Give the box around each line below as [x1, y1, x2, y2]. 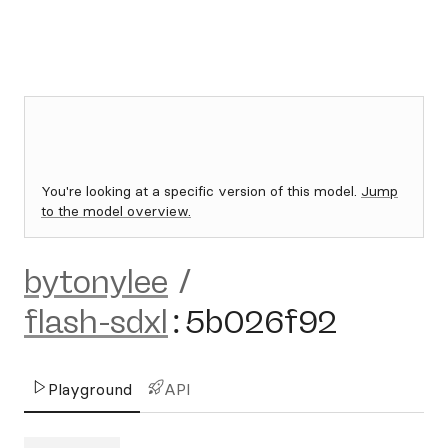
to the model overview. [41, 202, 191, 220]
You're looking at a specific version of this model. [41, 182, 361, 200]
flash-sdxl [24, 303, 168, 341]
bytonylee [24, 263, 168, 301]
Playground [48, 379, 132, 399]
